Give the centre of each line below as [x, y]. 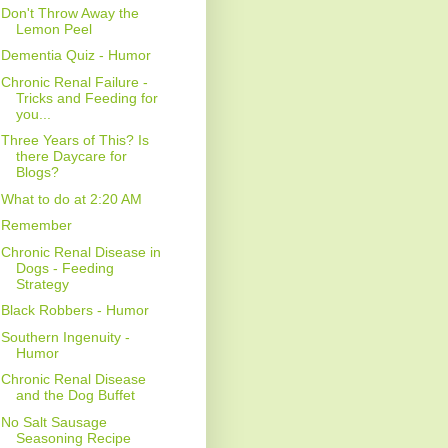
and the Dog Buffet [75, 395]
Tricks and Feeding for [86, 97]
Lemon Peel [53, 28]
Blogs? [37, 172]
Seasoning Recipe [73, 437]
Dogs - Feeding [64, 267]
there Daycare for [71, 156]
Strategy [42, 283]
